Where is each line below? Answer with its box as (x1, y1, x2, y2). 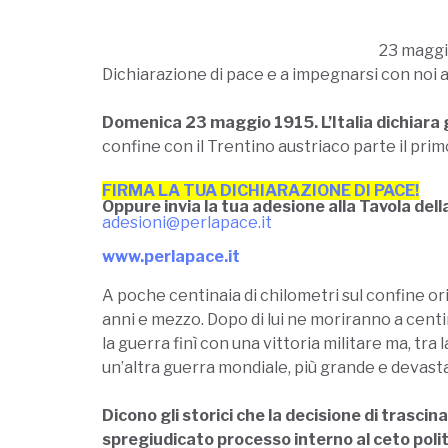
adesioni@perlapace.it (102, 213, 272, 233)
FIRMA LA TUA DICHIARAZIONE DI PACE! (102, 181, 419, 201)
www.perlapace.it (102, 247, 240, 267)
